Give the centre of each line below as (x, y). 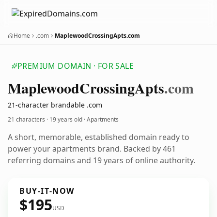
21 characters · (29, 119)
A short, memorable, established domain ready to (99, 137)
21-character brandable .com (55, 105)
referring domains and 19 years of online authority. (101, 160)
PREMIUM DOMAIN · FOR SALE (76, 66)
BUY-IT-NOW (47, 191)
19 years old (66, 119)
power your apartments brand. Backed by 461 (92, 149)
